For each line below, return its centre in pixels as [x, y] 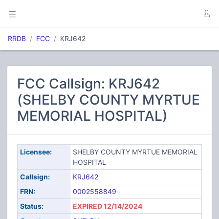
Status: [32, 206]
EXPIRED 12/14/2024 [107, 206]
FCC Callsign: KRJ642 [88, 84]
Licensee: [36, 152]
